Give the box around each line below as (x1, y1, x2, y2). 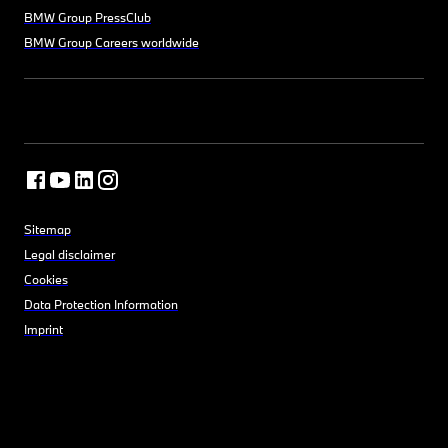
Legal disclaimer (24, 245, 115, 262)
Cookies (24, 270, 68, 287)
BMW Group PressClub (24, 8, 151, 25)
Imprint (24, 320, 63, 337)
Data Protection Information (24, 295, 178, 312)
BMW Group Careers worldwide (24, 33, 199, 50)
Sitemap (24, 220, 71, 237)
